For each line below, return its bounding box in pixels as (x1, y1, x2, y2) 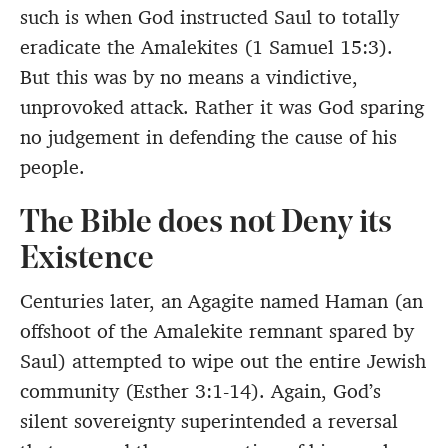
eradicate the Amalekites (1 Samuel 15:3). (20, 34, 393, 61)
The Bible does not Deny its (20, 208, 392, 241)
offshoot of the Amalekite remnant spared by (20, 318, 414, 345)
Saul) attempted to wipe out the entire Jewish (20, 348, 426, 375)
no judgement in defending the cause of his (20, 124, 397, 151)
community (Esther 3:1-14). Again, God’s (20, 378, 381, 405)
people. (20, 154, 85, 181)
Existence (20, 244, 154, 277)
